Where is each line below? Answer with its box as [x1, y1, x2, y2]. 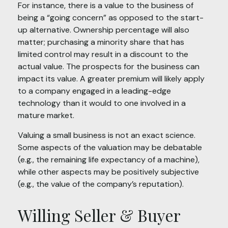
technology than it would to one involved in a [18, 98, 186, 109]
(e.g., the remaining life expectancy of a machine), [18, 154, 199, 165]
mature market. [18, 110, 74, 121]
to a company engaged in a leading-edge [18, 85, 171, 97]
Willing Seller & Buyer [18, 204, 181, 226]
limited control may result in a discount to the [18, 49, 188, 60]
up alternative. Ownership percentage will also [18, 24, 189, 36]
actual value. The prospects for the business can [18, 61, 199, 72]
